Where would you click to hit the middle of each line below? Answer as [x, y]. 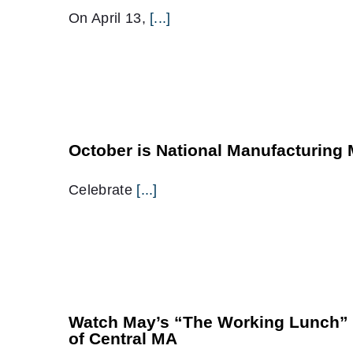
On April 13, [110, 18]
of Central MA [123, 338]
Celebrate [103, 190]
